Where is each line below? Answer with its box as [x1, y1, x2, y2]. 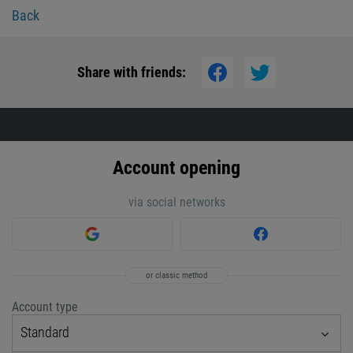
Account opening [113, 157, 240, 179]
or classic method [146, 270, 207, 281]
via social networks [128, 195, 225, 210]
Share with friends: [77, 64, 186, 80]
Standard [20, 324, 69, 340]
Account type [12, 299, 78, 314]
